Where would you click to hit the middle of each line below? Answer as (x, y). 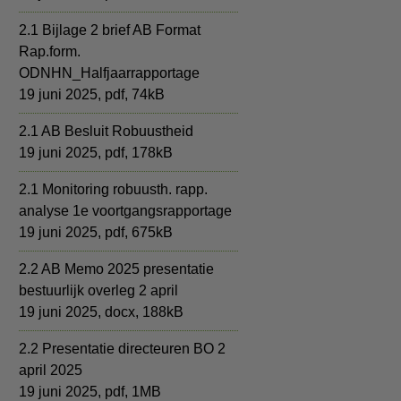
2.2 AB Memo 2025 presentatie (116, 269)
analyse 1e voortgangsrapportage (125, 211)
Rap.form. (50, 51)
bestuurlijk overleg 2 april (98, 290)
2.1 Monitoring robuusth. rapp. (113, 189)
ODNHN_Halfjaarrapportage (109, 73)
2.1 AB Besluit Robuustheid (106, 131)
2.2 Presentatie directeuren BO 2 (122, 349)
